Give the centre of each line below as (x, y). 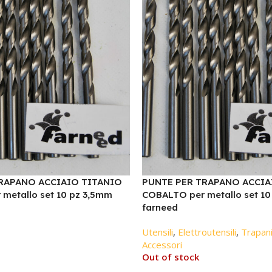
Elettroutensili (207, 232)
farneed (160, 207)
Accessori (162, 245)
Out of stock (171, 257)
